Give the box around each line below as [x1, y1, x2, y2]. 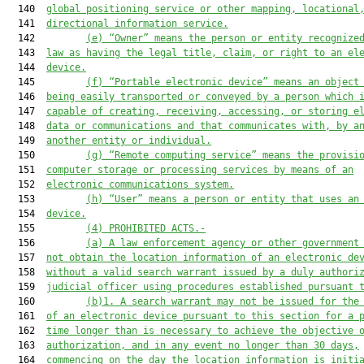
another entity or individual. [46, 135, 211, 146]
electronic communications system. [46, 179, 234, 190]
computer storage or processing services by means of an [46, 164, 353, 175]
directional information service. [46, 18, 228, 29]
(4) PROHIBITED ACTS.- [86, 223, 206, 234]
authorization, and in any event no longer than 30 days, [46, 340, 359, 351]
